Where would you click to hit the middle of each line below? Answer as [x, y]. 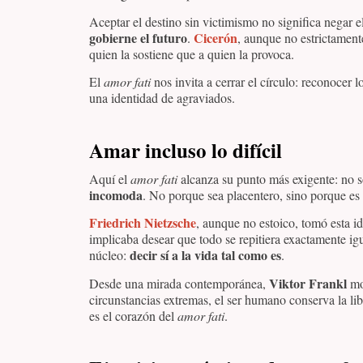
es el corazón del [133, 315]
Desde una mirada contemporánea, [179, 283]
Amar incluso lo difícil [186, 151]
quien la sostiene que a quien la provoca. [192, 53]
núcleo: [109, 255]
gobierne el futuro [138, 37]
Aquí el [110, 179]
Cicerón [216, 37]
